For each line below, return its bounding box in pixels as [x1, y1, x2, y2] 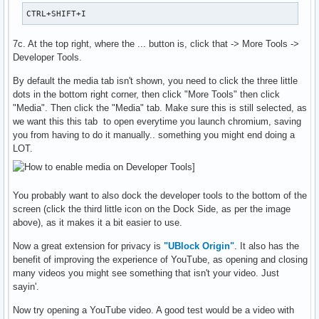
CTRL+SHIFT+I [26, 9, 87, 18]
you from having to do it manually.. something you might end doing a [13, 129, 295, 140]
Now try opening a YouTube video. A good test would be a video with [13, 304, 294, 315]
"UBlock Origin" [164, 240, 234, 251]
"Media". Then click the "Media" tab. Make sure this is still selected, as [13, 102, 307, 113]
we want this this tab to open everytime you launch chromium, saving [13, 115, 301, 127]
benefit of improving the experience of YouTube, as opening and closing [13, 253, 308, 265]
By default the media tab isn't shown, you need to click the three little [13, 75, 298, 86]
